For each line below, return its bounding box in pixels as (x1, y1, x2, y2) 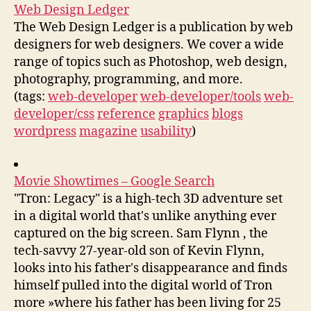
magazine (79, 123, 137, 140)
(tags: (14, 88, 48, 105)
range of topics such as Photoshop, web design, (14, 53, 287, 70)
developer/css (14, 106, 94, 122)
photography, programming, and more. (14, 71, 243, 87)
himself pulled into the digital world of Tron (14, 278, 273, 294)
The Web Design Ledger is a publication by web (14, 19, 293, 35)
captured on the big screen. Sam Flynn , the (14, 226, 268, 242)
